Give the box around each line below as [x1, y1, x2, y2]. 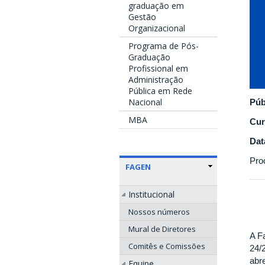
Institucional [128, 188, 174, 200]
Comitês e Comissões [128, 240, 205, 251]
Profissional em [128, 62, 188, 74]
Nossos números [128, 206, 190, 217]
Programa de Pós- [128, 40, 199, 51]
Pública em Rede [128, 85, 192, 96]
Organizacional [128, 22, 185, 34]
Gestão [128, 11, 156, 22]
